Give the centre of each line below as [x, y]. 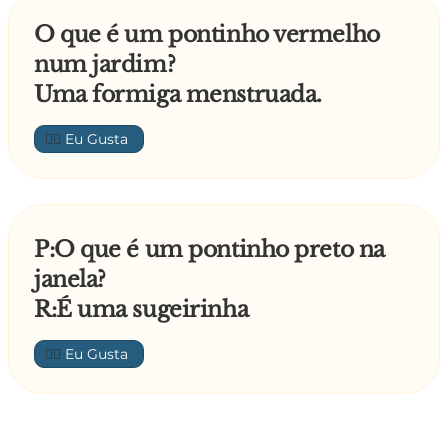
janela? [70, 279]
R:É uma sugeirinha [141, 309]
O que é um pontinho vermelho [207, 34]
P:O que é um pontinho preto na [209, 249]
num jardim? [105, 64]
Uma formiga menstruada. [178, 94]
